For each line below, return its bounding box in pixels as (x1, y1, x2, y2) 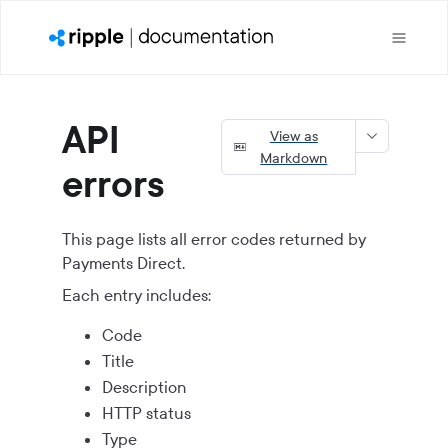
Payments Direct (62, 253, 183, 273)
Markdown (260, 149, 328, 167)
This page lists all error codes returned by (62, 229, 367, 249)
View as (269, 127, 318, 145)
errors (62, 163, 166, 206)
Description (102, 377, 187, 397)
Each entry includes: (62, 285, 212, 305)
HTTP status (102, 403, 192, 423)
